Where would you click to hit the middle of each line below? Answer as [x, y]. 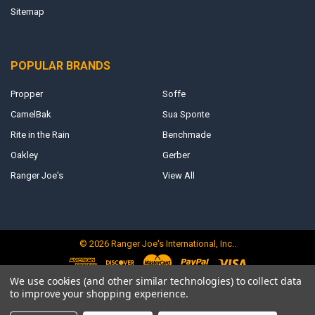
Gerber [176, 155]
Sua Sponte [186, 114]
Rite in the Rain [40, 134]
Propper [26, 94]
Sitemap [27, 11]
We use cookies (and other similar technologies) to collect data [156, 281]
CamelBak [31, 114]
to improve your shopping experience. [99, 294]
